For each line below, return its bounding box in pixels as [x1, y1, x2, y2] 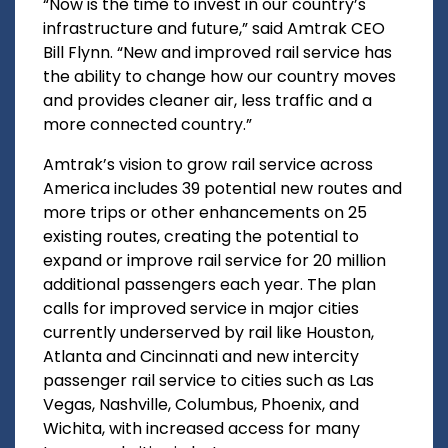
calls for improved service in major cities [43, 297, 359, 321]
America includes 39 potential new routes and [43, 177, 402, 201]
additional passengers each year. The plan [43, 273, 376, 297]
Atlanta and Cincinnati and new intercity [43, 345, 359, 369]
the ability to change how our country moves [43, 65, 396, 89]
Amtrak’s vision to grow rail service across [43, 153, 373, 177]
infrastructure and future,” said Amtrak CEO [43, 17, 385, 41]
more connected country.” [43, 113, 252, 137]
